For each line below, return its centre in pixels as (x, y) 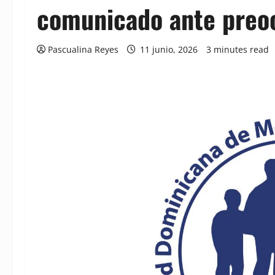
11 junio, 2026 (169, 50)
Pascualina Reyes (83, 50)
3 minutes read (238, 50)
